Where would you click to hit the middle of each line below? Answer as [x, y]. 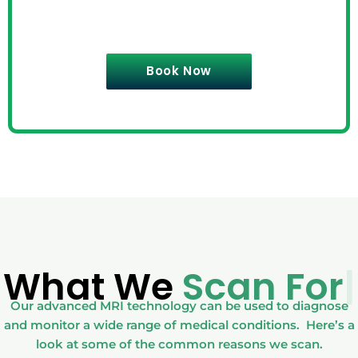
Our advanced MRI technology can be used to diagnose [179, 306]
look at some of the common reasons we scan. [179, 344]
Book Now [179, 71]
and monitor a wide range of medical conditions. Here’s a [179, 325]
